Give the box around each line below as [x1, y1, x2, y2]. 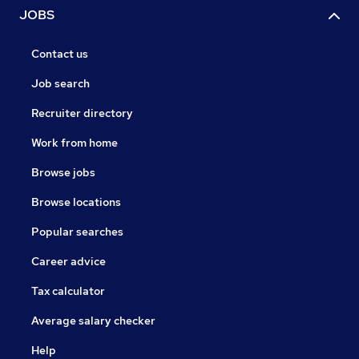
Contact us [31, 46, 88, 61]
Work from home [31, 135, 118, 150]
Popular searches [31, 224, 123, 239]
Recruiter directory [31, 106, 133, 120]
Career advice [31, 254, 106, 268]
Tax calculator [31, 284, 105, 298]
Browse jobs [31, 165, 95, 179]
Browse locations [31, 195, 121, 209]
